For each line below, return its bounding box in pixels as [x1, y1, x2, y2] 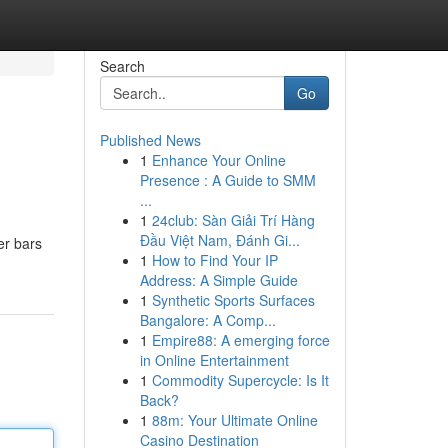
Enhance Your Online [151, 150, 286, 170]
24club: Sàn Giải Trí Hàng [151, 210, 315, 230]
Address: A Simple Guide [139, 270, 298, 290]
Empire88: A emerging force [151, 330, 330, 350]
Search [99, 56, 145, 76]
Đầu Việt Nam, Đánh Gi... [139, 230, 300, 250]
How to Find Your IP [151, 250, 278, 270]
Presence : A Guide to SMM [139, 170, 316, 190]
